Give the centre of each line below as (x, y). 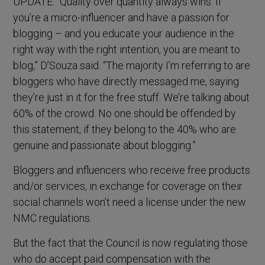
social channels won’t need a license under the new (130, 202)
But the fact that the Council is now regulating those (131, 243)
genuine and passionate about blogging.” (105, 145)
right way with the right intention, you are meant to (127, 49)
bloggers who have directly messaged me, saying (126, 81)
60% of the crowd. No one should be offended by (125, 113)
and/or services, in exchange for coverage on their (128, 186)
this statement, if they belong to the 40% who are (125, 129)
